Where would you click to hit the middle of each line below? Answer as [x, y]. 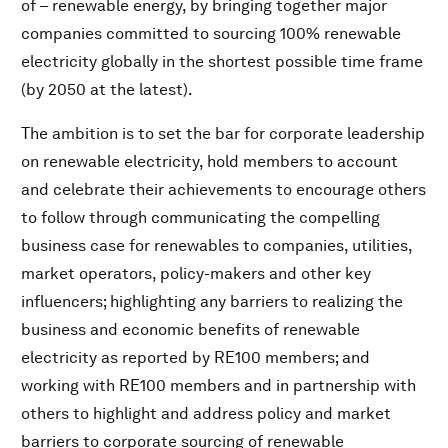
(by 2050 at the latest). [107, 90]
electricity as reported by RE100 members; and [195, 358]
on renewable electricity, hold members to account [209, 162]
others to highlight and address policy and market [206, 414]
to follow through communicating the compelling [200, 218]
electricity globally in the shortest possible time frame [222, 62]
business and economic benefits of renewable [190, 330]
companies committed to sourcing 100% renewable [211, 34]
